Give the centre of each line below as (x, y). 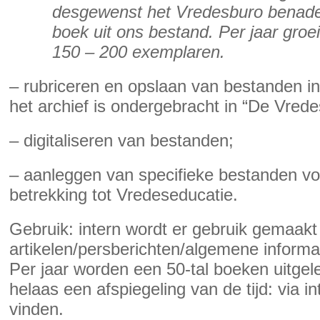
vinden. (36, 309)
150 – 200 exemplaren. (139, 52)
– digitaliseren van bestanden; (121, 140)
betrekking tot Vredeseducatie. (124, 195)
